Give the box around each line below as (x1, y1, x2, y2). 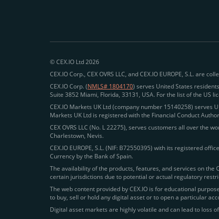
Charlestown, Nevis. (50, 131, 104, 140)
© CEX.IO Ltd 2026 (50, 58, 99, 66)
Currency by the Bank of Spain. (50, 152, 133, 160)
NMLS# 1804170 (88, 82, 133, 90)
